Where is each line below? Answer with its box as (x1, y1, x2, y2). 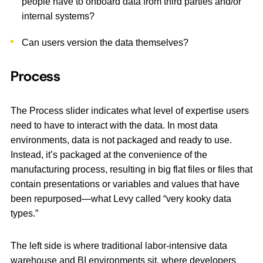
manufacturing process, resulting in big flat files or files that (11, 164, 252, 175)
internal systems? (22, 11, 95, 22)
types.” (11, 208, 38, 219)
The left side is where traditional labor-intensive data (11, 241, 227, 251)
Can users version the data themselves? (22, 38, 189, 48)
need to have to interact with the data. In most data (11, 120, 218, 131)
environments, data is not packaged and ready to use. (11, 135, 232, 146)
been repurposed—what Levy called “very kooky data (11, 194, 231, 204)
